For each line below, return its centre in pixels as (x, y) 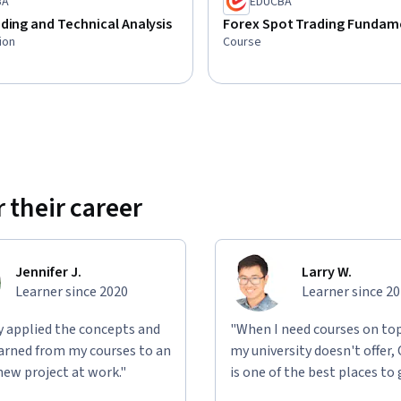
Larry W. (327, 272)
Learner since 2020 (72, 291)
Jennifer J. (48, 272)
